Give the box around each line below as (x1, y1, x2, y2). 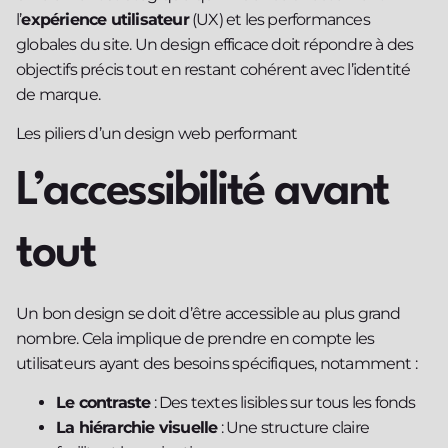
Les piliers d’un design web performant (16, 124, 298, 144)
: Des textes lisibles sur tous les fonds (150, 393, 416, 413)
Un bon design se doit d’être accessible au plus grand (16, 303, 401, 323)
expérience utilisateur (21, 10, 189, 30)
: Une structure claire (217, 418, 370, 438)
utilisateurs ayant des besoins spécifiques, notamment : (16, 353, 418, 373)
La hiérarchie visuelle (56, 418, 218, 438)
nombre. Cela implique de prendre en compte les (16, 328, 375, 348)
